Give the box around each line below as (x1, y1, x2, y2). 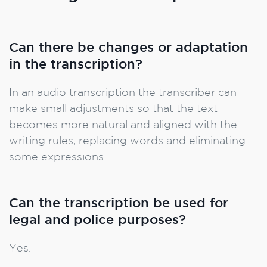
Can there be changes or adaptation (9, 42, 248, 54)
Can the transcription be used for (9, 198, 228, 210)
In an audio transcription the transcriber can (9, 88, 237, 98)
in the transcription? (9, 59, 142, 71)
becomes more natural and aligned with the (9, 120, 237, 130)
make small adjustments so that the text (9, 104, 218, 114)
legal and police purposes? (9, 215, 186, 226)
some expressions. (9, 153, 106, 162)
